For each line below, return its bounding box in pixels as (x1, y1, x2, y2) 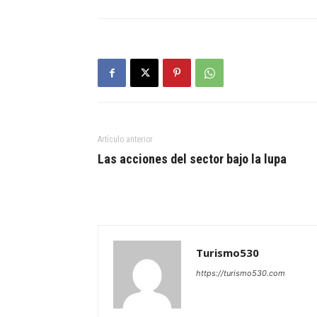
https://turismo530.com (196, 268, 285, 279)
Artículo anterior (98, 134, 153, 145)
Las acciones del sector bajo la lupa (98, 151, 287, 167)
